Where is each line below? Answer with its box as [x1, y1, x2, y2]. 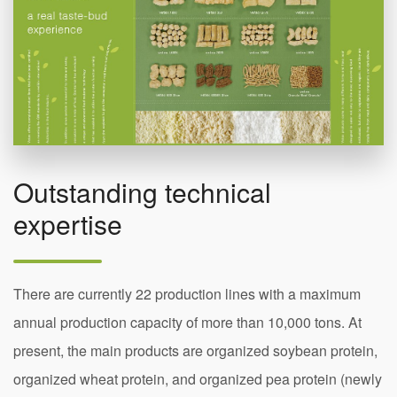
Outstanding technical [13, 173, 271, 212]
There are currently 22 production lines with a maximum [13, 284, 361, 305]
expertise [13, 205, 122, 244]
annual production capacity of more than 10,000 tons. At [13, 312, 362, 333]
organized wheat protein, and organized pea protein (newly [13, 369, 382, 390]
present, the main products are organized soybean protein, [13, 340, 378, 362]
